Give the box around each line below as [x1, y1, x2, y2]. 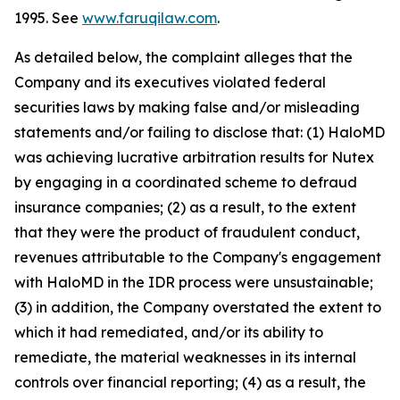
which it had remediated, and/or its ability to [14, 323, 323, 342]
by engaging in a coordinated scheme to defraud [14, 173, 357, 192]
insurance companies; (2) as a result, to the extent [14, 198, 356, 217]
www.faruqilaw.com [82, 9, 217, 28]
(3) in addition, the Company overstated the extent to [14, 298, 381, 317]
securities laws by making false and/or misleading [14, 98, 360, 117]
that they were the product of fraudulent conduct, [14, 223, 360, 242]
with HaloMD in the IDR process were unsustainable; [14, 273, 373, 292]
